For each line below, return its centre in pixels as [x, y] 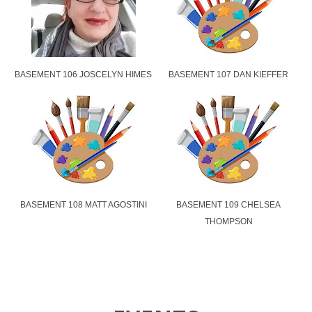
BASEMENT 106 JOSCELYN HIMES [84, 74]
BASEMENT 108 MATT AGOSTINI [83, 204]
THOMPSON [228, 221]
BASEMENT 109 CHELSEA [229, 204]
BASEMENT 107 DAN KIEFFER [229, 74]
